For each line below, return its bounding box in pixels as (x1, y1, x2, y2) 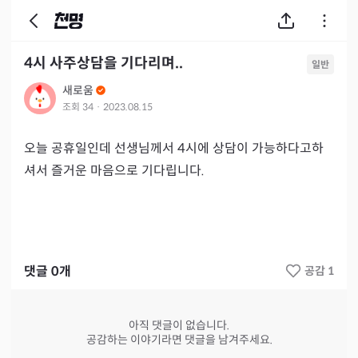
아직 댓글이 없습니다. (129, 318, 229, 332)
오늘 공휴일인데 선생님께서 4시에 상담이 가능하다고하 (24, 140, 324, 157)
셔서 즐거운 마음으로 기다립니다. (24, 162, 205, 179)
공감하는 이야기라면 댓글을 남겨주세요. (86, 332, 272, 347)
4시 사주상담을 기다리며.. (24, 54, 183, 72)
